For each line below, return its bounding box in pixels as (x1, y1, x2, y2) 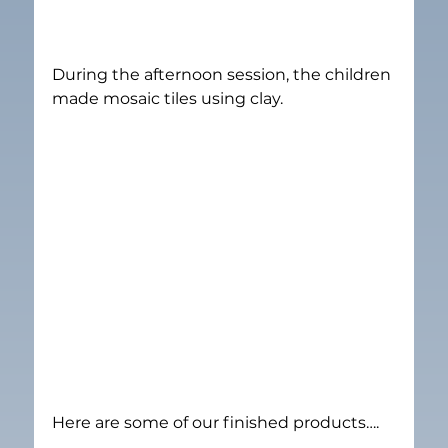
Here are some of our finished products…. (52, 412, 380, 432)
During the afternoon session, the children (52, 64, 396, 84)
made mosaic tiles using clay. (52, 88, 284, 108)
